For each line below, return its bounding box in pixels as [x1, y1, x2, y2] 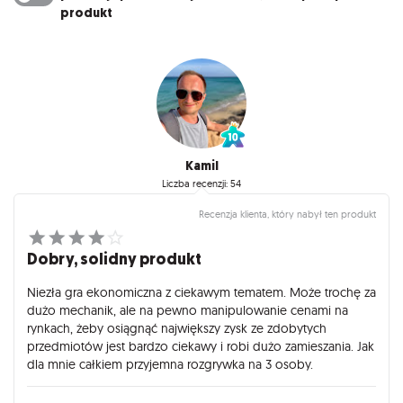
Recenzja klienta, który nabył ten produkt [199, 208, 376, 221]
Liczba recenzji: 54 [162, 176, 241, 190]
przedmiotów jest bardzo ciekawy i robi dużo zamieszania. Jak [27, 338, 374, 354]
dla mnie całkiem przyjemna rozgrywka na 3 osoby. [27, 356, 313, 372]
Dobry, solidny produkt [27, 248, 201, 271]
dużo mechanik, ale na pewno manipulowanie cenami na [27, 302, 348, 318]
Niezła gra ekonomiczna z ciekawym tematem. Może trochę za [27, 284, 376, 300]
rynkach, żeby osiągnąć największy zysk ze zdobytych [27, 320, 327, 336]
